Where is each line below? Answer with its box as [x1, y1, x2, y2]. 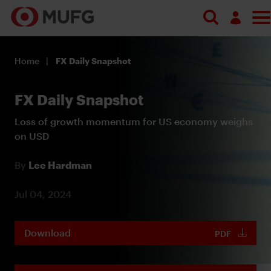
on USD [15, 129, 49, 142]
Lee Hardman [28, 158, 92, 171]
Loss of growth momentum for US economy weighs [15, 115, 253, 127]
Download [24, 226, 71, 238]
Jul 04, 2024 [15, 188, 71, 200]
